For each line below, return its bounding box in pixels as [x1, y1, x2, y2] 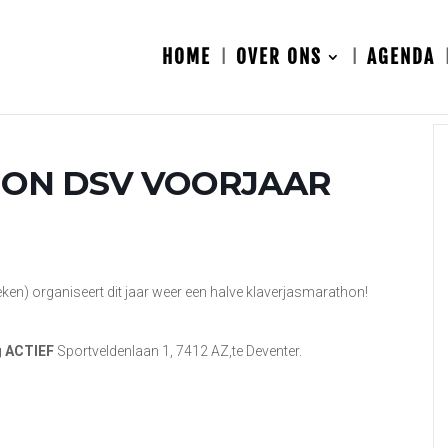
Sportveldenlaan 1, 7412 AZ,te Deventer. [57, 343, 302, 359]
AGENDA [367, 45, 435, 69]
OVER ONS [236, 45, 322, 69]
